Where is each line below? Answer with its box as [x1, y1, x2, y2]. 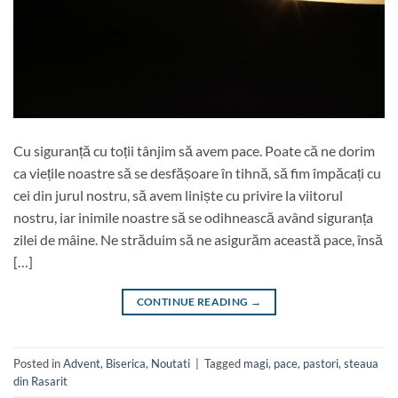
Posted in [13, 355, 63, 370]
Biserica [106, 355, 146, 370]
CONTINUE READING [136, 295, 251, 309]
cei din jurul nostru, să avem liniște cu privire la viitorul [13, 187, 343, 204]
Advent [63, 355, 100, 370]
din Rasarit [13, 373, 68, 388]
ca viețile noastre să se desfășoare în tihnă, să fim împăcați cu [13, 164, 381, 182]
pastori [303, 355, 338, 370]
